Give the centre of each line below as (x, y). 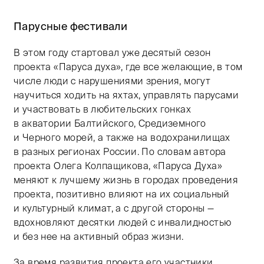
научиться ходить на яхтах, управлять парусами (126, 95)
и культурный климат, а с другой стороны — (114, 208)
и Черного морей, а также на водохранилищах (122, 137)
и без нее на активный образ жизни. (99, 236)
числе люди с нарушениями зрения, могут (112, 81)
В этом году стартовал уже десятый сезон (112, 52)
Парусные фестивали (71, 26)
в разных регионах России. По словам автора (120, 151)
